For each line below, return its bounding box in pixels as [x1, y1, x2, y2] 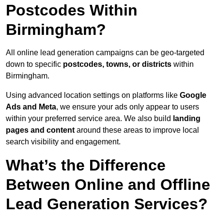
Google [180, 91, 206, 100]
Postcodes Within [6, 1, 138, 19]
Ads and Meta [6, 103, 56, 111]
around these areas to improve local [77, 126, 199, 135]
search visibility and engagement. [6, 138, 121, 146]
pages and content [6, 126, 77, 135]
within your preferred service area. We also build [6, 114, 173, 123]
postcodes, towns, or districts [63, 60, 171, 69]
